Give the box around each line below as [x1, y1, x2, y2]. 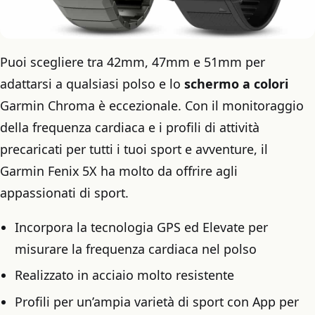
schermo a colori [184, 75, 288, 92]
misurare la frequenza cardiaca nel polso [14, 240, 257, 258]
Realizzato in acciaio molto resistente [14, 266, 234, 284]
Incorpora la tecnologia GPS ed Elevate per [14, 219, 268, 236]
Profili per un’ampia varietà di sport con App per [14, 292, 299, 310]
